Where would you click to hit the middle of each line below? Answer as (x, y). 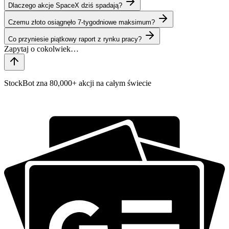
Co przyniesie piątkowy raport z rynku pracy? (75, 39)
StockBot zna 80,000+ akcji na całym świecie (78, 83)
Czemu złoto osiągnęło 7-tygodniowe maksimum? (82, 22)
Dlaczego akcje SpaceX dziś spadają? (65, 5)
